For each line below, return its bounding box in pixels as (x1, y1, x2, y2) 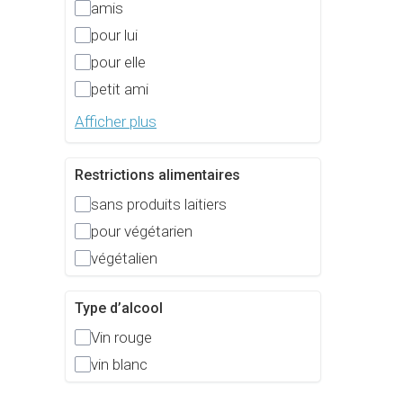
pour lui (91, 26, 138, 45)
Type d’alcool (75, 300, 163, 318)
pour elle (91, 53, 146, 72)
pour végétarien (91, 222, 193, 241)
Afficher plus (75, 112, 157, 131)
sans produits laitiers (91, 195, 227, 214)
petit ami (91, 80, 148, 99)
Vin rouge (91, 328, 152, 347)
